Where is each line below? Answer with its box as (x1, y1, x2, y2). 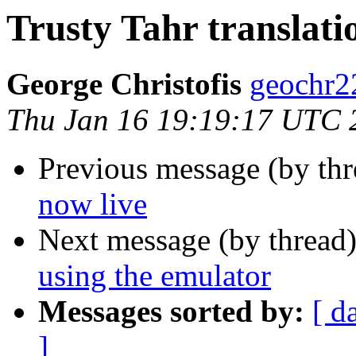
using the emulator (38, 258, 271, 293)
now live (38, 187, 147, 222)
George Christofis (6, 67, 242, 102)
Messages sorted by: (38, 294, 304, 329)
